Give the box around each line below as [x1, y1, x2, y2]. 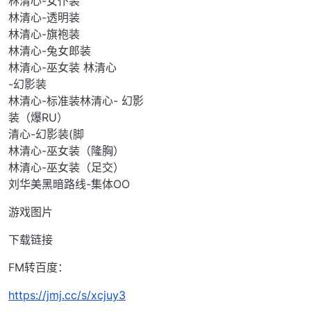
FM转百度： [8, 260, 69, 275]
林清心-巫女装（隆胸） [8, 144, 124, 158]
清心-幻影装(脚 [8, 127, 84, 142]
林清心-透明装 [8, 10, 80, 25]
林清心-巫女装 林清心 [8, 60, 117, 75]
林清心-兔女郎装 [8, 44, 91, 58]
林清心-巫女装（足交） [8, 160, 124, 175]
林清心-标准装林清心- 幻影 [8, 94, 144, 108]
